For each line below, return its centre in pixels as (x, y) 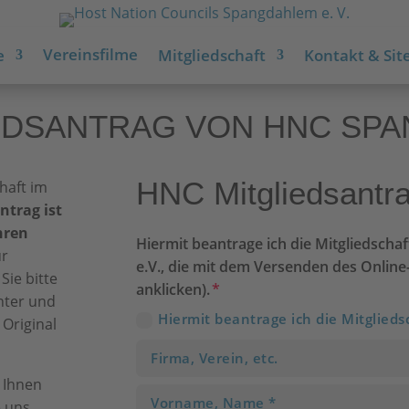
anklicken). (173, 289)
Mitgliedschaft (212, 55)
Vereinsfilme (90, 54)
